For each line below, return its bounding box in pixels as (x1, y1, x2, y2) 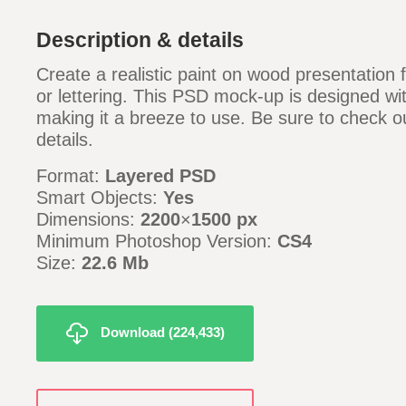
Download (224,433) (100, 324, 225, 340)
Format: (36, 166, 105, 186)
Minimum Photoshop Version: (36, 231, 277, 251)
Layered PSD (105, 166, 216, 186)
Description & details (36, 28, 244, 52)
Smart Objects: (36, 188, 163, 208)
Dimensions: (36, 209, 140, 229)
